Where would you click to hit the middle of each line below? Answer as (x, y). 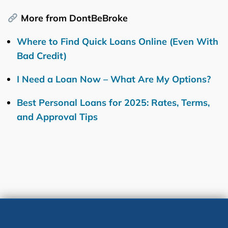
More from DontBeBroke (73, 18)
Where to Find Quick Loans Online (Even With (118, 41)
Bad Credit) (42, 55)
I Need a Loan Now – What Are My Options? (114, 79)
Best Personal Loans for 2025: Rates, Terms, (113, 102)
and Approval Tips (57, 117)
